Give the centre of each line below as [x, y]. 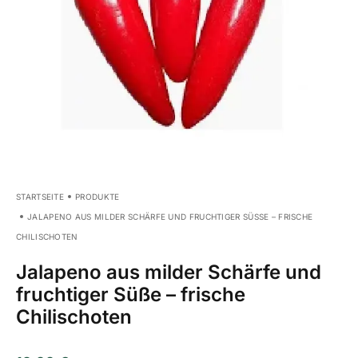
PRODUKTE [97, 197]
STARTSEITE [40, 197]
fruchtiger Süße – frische [131, 295]
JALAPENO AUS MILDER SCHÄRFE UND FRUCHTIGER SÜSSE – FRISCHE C [170, 217]
